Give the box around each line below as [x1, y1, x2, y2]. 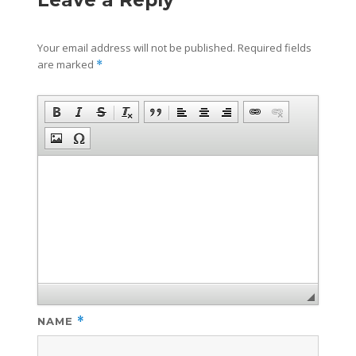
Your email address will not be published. [37, 40, 236, 55]
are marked [37, 56, 97, 72]
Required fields [235, 40, 312, 55]
